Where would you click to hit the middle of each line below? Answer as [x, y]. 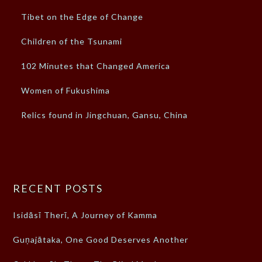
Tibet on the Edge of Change [82, 17]
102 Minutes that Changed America [96, 66]
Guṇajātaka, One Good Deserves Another [101, 240]
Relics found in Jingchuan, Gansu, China [105, 115]
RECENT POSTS [58, 189]
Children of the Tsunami [72, 42]
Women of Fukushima [66, 91]
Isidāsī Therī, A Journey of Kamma [85, 215]
